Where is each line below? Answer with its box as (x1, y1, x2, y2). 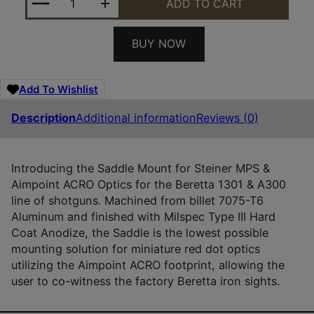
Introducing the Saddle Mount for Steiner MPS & (11, 161, 270, 175)
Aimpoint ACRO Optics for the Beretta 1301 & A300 (11, 177, 286, 191)
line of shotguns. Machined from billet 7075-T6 (11, 193, 264, 207)
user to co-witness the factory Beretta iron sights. (11, 273, 280, 288)
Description (11, 111, 76, 125)
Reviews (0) (196, 111, 259, 125)
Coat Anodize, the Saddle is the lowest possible (11, 225, 268, 240)
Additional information (75, 111, 196, 125)
